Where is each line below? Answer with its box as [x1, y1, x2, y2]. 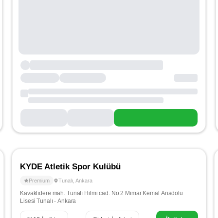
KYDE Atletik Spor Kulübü [20, 162, 121, 172]
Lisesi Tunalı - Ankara [20, 198, 76, 205]
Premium [29, 178, 50, 184]
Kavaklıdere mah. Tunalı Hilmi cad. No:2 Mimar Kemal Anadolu [20, 190, 183, 197]
